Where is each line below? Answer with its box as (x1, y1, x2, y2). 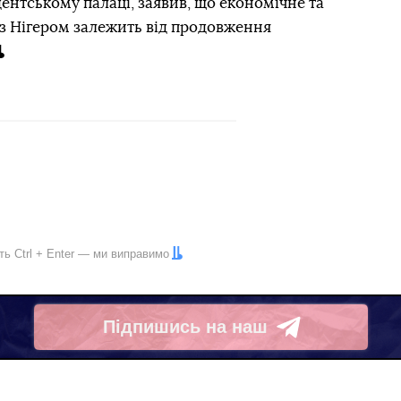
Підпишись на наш (102, 317, 268, 337)
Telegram (102, 328, 182, 348)
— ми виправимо (74, 246, 169, 260)
